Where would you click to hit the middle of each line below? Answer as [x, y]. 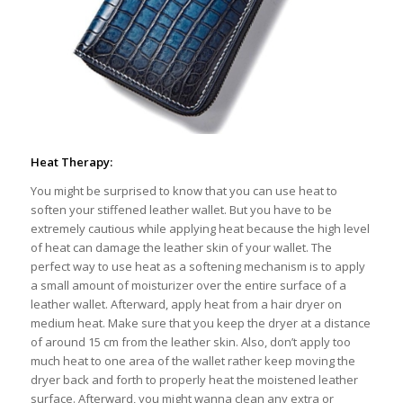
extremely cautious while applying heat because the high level [200, 228]
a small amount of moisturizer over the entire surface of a [188, 285]
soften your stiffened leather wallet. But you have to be [181, 209]
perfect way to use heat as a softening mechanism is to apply [197, 266]
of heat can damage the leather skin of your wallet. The [181, 247]
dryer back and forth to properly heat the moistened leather [194, 379]
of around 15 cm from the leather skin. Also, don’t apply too [190, 341]
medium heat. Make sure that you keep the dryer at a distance [200, 322]
